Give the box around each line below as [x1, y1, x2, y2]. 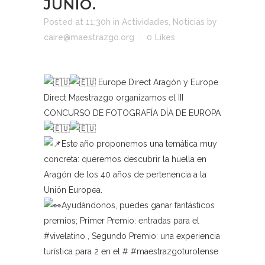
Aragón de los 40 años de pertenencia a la [44, 170, 206, 179]
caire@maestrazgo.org [44, 33, 134, 42]
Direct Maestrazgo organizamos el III [44, 93, 183, 102]
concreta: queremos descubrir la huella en [44, 154, 206, 164]
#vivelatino [44, 231, 85, 241]
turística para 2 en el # [44, 247, 131, 256]
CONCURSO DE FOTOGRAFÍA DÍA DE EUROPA [44, 108, 221, 118]
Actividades [122, 17, 169, 27]
